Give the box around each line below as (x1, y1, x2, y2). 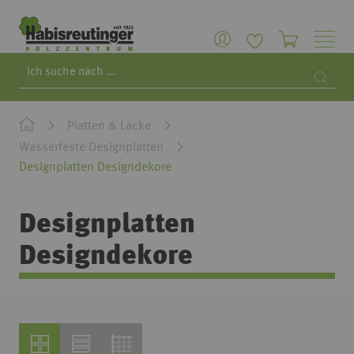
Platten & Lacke (67, 120, 151, 133)
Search (17, 77, 55, 89)
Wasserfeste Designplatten (19, 141, 164, 154)
